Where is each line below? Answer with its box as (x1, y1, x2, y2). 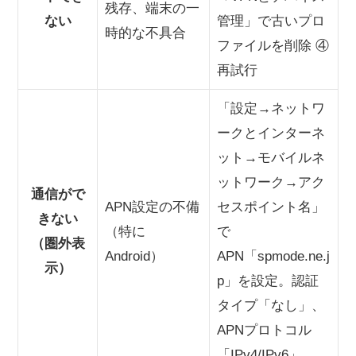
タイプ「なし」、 (216, 297, 325, 313)
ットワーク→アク (216, 174, 325, 190)
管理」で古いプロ (216, 13, 325, 29)
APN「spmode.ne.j (216, 248, 330, 264)
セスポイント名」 (216, 199, 325, 215)
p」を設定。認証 (216, 273, 319, 288)
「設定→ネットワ (216, 100, 325, 116)
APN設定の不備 (104, 199, 199, 215)
